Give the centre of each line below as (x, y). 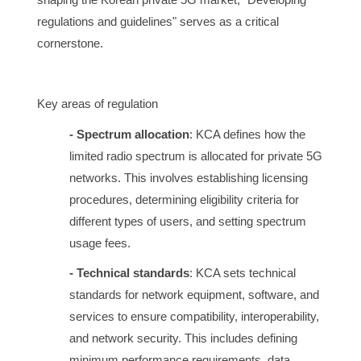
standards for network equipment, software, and (194, 295)
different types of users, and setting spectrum (188, 221)
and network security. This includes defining (183, 338)
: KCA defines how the (247, 134)
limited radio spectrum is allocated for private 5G (196, 156)
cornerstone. (70, 43)
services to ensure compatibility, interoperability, (194, 317)
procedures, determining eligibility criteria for (184, 199)
